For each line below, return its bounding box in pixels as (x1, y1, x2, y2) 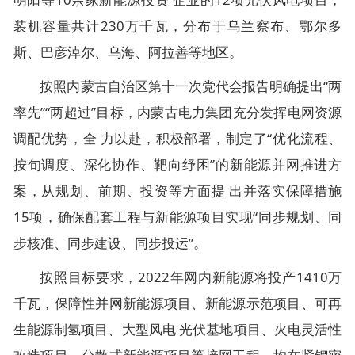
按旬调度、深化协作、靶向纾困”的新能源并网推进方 (13, 155, 342, 174)
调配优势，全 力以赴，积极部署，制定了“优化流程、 (13, 129, 342, 148)
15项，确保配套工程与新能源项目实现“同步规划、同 (13, 208, 342, 227)
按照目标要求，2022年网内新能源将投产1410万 (40, 268, 342, 287)
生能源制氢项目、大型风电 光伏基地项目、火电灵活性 (13, 320, 342, 339)
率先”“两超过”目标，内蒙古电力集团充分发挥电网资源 (13, 103, 342, 122)
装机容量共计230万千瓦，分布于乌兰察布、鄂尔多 (13, 17, 342, 36)
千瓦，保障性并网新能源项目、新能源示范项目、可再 (13, 294, 342, 313)
